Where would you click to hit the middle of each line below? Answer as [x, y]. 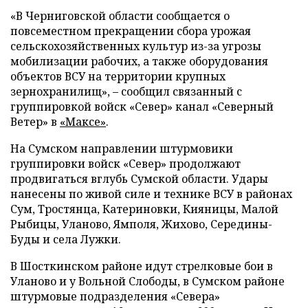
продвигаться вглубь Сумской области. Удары [139, 178]
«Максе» [83, 121]
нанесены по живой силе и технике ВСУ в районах [151, 194]
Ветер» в [35, 121]
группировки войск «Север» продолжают [125, 163]
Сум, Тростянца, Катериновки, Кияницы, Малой [144, 209]
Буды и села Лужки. [66, 239]
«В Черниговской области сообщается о [120, 15]
